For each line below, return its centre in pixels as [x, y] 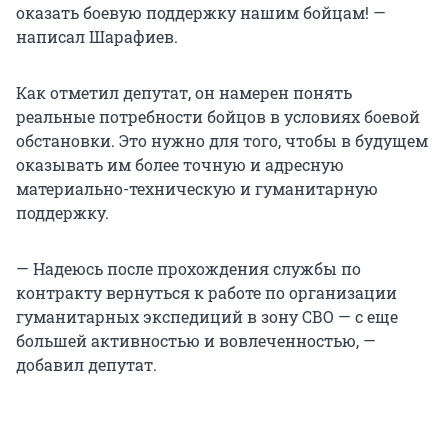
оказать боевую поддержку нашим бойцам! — [201, 13]
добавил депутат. [86, 365]
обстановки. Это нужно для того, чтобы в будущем [222, 141]
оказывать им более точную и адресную [180, 165]
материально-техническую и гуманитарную [197, 189]
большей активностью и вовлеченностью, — [196, 341]
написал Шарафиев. [97, 37]
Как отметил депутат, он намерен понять [184, 93]
